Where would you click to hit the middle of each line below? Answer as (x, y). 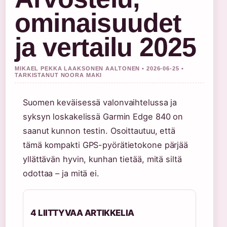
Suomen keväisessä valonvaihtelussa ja (100, 102)
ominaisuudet (98, 23)
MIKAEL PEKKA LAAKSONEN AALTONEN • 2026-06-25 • (99, 68)
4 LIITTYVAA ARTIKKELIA (82, 213)
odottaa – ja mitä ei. (61, 173)
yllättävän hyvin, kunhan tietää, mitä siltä (102, 159)
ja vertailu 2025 (106, 47)
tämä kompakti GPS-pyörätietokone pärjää (106, 145)
